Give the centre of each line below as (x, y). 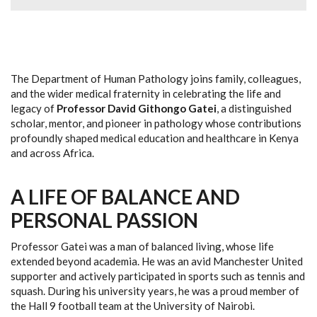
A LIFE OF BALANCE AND (125, 196)
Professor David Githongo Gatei (137, 108)
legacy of (34, 108)
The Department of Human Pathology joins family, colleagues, (156, 78)
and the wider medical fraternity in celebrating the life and (146, 93)
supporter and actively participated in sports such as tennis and (158, 276)
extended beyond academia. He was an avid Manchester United (157, 261)
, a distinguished (254, 108)
